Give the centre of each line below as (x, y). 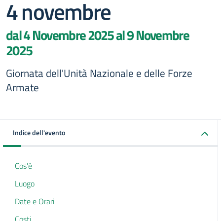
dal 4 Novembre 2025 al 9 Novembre (97, 35)
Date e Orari (35, 201)
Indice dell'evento (39, 132)
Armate (22, 87)
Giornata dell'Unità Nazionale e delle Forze (99, 73)
